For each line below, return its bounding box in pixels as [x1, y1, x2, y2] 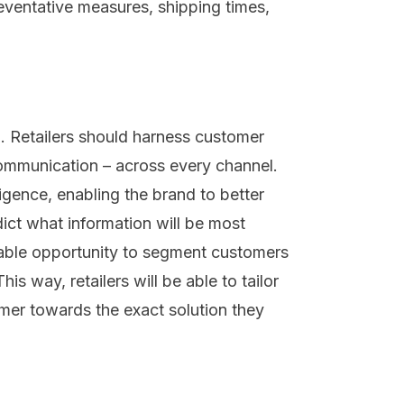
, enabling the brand [48, 185, 196, 205]
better [220, 185, 264, 205]
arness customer [142, 127, 264, 147]
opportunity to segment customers [32, 243, 289, 262]
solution [169, 300, 227, 320]
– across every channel [98, 156, 273, 176]
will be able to [129, 271, 237, 291]
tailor [237, 271, 279, 291]
